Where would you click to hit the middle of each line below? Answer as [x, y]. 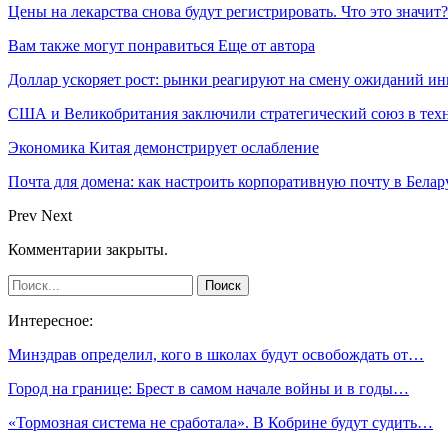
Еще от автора [266, 45]
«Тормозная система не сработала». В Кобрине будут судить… [220, 422]
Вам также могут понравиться [111, 45]
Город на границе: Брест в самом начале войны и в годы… [208, 388]
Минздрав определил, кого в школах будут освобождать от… [216, 354]
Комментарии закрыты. [88, 249]
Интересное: [50, 320]
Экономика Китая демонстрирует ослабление [163, 147]
